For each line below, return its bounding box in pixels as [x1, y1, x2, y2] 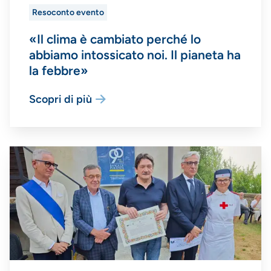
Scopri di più [29, 92, 92, 106]
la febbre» [29, 62, 88, 78]
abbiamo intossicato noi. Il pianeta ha [29, 47, 241, 62]
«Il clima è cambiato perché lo [29, 31, 201, 47]
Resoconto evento [32, 7, 104, 18]
